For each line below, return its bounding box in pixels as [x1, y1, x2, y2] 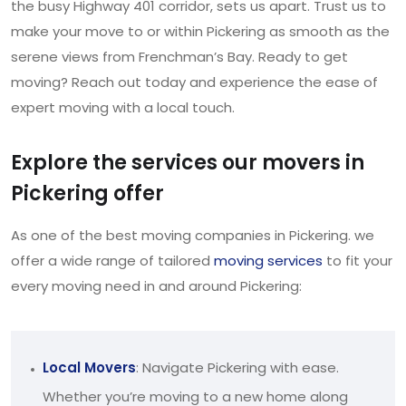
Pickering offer [11, 179, 164, 208]
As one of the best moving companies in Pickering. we [11, 225, 374, 245]
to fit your [323, 250, 392, 270]
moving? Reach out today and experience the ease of [11, 72, 378, 92]
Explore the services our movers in [11, 148, 364, 177]
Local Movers [43, 357, 136, 377]
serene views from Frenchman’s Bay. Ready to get [11, 46, 348, 66]
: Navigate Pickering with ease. [136, 357, 339, 377]
